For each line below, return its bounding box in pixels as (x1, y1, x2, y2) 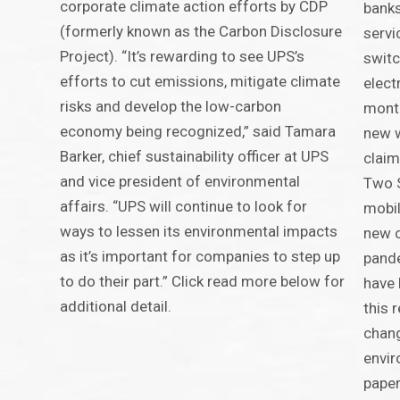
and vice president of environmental (60, 172, 301, 191)
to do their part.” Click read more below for (60, 272, 346, 291)
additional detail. (60, 297, 172, 316)
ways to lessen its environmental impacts (60, 222, 338, 241)
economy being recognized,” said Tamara (60, 122, 337, 141)
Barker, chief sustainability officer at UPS (60, 147, 329, 166)
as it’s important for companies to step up (60, 247, 341, 266)
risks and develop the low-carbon (60, 97, 282, 116)
